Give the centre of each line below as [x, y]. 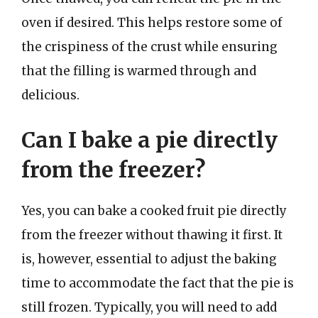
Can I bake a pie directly [149, 140]
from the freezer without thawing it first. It [152, 235]
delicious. [50, 95]
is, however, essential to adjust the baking [149, 259]
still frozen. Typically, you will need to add [149, 307]
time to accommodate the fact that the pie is [158, 283]
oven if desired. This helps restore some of [152, 22]
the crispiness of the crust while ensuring [149, 46]
